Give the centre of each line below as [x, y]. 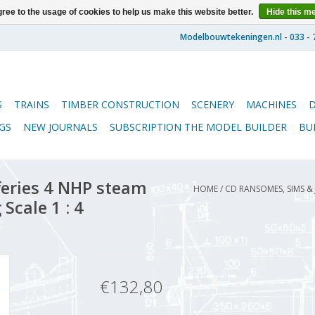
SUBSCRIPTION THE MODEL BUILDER [198, 127]
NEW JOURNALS [60, 127]
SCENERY [213, 104]
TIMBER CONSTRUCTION [120, 104]
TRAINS [32, 104]
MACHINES [271, 104]
